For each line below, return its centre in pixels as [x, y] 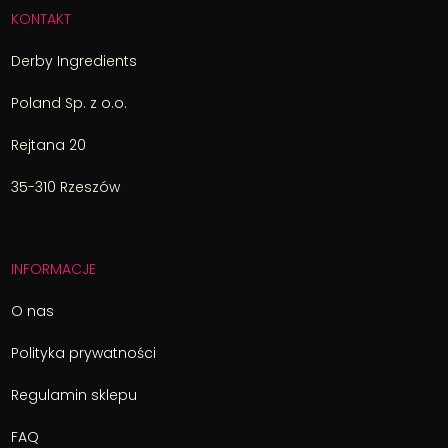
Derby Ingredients [74, 60]
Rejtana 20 [49, 144]
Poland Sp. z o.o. [69, 102]
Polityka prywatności [84, 352]
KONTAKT [41, 18]
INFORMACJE [54, 268]
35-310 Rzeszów [66, 186]
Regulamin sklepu [74, 394]
